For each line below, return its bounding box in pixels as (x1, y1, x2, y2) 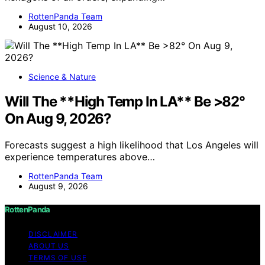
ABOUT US (28, 241, 70, 250)
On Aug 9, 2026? (5, 110, 112, 128)
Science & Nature (28, 71, 96, 82)
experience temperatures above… (5, 151, 155, 163)
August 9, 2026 (28, 181, 88, 192)
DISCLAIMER (28, 229, 77, 238)
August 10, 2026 (28, 21, 92, 31)
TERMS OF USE (28, 253, 87, 262)
